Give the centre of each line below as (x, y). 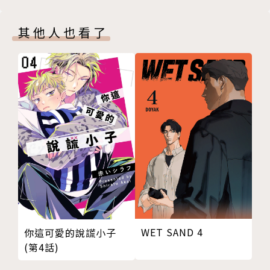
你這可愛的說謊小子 (70, 232)
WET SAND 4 (172, 232)
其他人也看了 (63, 32)
